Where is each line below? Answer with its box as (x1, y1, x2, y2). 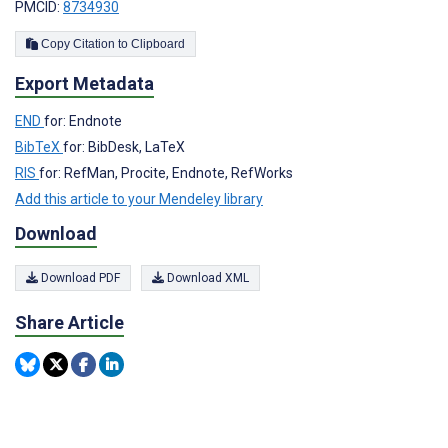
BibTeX (15, 138, 63, 155)
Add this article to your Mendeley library (15, 190, 263, 207)
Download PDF (38, 271, 120, 286)
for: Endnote (44, 112, 122, 129)
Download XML (164, 271, 249, 286)
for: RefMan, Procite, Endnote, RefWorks (39, 164, 293, 181)
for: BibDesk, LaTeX (63, 138, 185, 155)
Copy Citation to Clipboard (131, 36, 185, 51)
